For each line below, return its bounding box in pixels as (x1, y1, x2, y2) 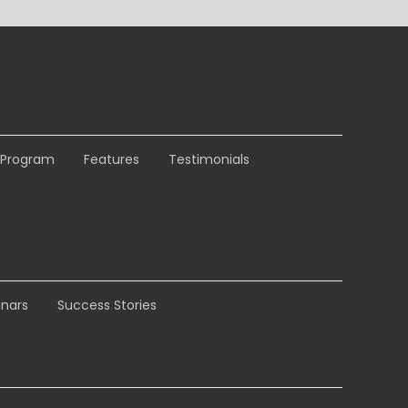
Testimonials (168, 150, 250, 169)
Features (84, 150, 139, 169)
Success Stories (57, 296, 157, 315)
